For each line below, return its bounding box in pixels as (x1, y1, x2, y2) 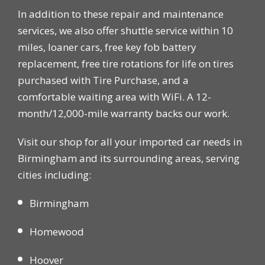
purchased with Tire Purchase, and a (18, 73, 189, 88)
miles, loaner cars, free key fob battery (18, 40, 196, 54)
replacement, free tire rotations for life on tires (18, 57, 234, 71)
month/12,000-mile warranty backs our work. (18, 106, 230, 121)
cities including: (18, 168, 91, 182)
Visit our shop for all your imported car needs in (18, 135, 242, 149)
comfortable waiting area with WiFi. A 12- (18, 90, 211, 104)
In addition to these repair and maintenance (18, 7, 224, 21)
